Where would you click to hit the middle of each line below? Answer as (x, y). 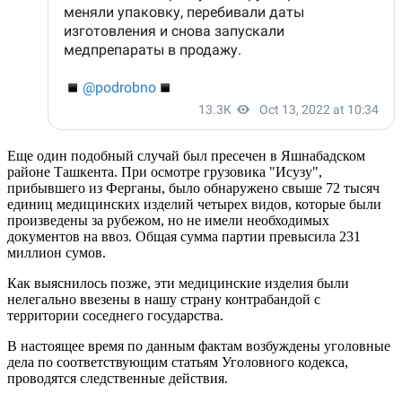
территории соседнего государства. (115, 315)
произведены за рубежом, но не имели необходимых (168, 220)
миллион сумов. (57, 252)
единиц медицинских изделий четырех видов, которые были (194, 204)
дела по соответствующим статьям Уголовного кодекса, (178, 362)
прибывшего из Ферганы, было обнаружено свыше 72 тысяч (193, 188)
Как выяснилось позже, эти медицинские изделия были (178, 283)
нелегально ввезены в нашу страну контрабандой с (164, 299)
